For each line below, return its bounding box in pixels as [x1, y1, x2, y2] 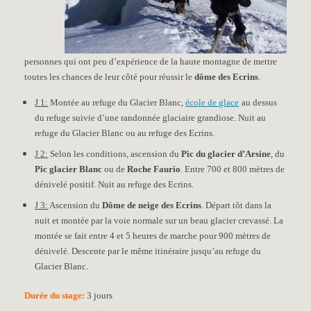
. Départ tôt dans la [201, 200, 272, 210]
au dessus [242, 97, 278, 108]
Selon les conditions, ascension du [48, 149, 182, 159]
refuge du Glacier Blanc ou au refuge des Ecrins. [35, 128, 215, 138]
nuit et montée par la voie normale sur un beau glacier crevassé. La [35, 215, 284, 226]
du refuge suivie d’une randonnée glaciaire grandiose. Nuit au [35, 112, 267, 123]
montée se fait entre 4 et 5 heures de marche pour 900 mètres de [35, 230, 271, 241]
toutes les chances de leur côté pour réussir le [24, 72, 195, 82]
